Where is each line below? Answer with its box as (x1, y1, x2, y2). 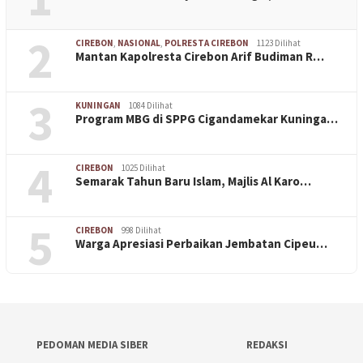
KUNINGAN (75, 99, 121, 111)
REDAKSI (246, 337, 288, 352)
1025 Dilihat (122, 161, 165, 173)
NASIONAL (117, 36, 160, 49)
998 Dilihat (122, 224, 161, 236)
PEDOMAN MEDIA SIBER (36, 337, 148, 352)
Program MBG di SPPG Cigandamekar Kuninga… (75, 110, 338, 126)
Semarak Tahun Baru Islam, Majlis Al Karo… (75, 173, 311, 189)
